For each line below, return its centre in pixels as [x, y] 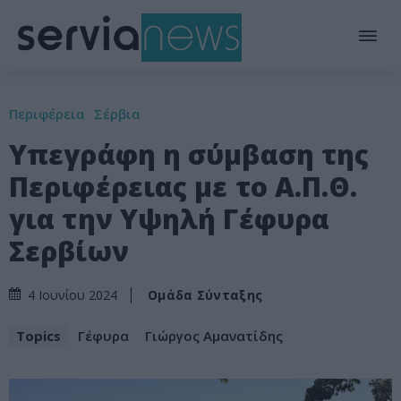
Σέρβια [117, 114]
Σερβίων [69, 252]
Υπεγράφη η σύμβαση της [189, 155]
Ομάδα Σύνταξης [205, 294]
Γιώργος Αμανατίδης [214, 336]
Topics [38, 336]
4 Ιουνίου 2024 [73, 295]
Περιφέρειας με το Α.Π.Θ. [183, 187]
